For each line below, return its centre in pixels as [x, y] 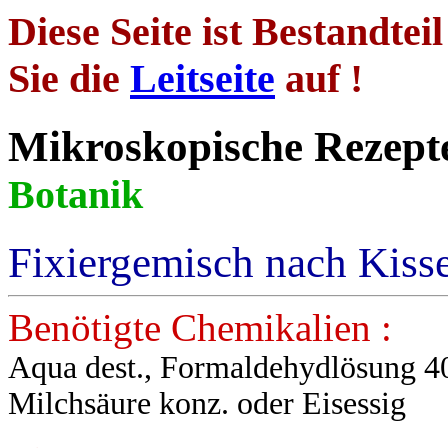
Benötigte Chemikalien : [200, 327]
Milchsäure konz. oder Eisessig [207, 403]
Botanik [75, 194]
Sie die [69, 78]
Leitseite [202, 78]
